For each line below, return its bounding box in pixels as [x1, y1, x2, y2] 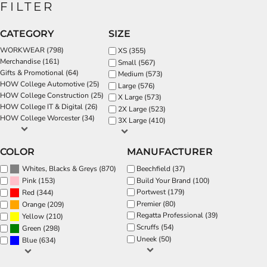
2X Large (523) [118, 104, 166, 114]
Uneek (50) [136, 234, 172, 244]
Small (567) [118, 57, 156, 67]
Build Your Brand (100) [136, 175, 210, 185]
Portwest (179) [136, 187, 185, 197]
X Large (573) [118, 92, 162, 103]
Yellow [22, 212, 44, 222]
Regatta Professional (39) [136, 210, 218, 221]
